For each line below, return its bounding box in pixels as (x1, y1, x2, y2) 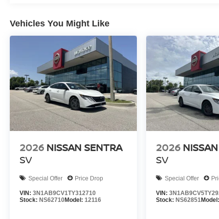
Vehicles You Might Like (10, 19, 109, 29)
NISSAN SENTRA (46, 141, 122, 154)
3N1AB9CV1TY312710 (33, 190, 96, 197)
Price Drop (75, 175, 103, 182)
